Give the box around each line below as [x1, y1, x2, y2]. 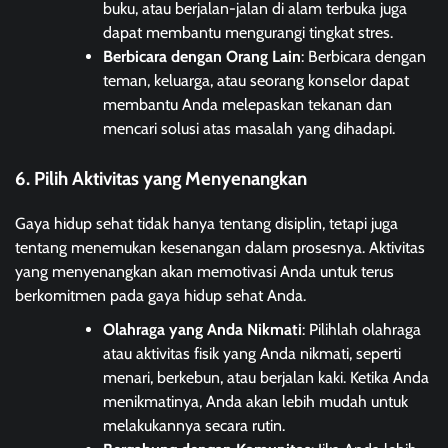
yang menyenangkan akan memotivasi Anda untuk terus [15, 262, 394, 282]
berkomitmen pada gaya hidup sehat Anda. [15, 286, 306, 306]
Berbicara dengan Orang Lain [103, 47, 301, 67]
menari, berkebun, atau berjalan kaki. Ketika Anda [103, 368, 429, 388]
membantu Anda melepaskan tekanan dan [103, 95, 392, 115]
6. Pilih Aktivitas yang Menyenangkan [15, 167, 307, 191]
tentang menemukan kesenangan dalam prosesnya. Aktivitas [15, 238, 425, 258]
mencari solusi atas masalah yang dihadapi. [103, 119, 395, 139]
